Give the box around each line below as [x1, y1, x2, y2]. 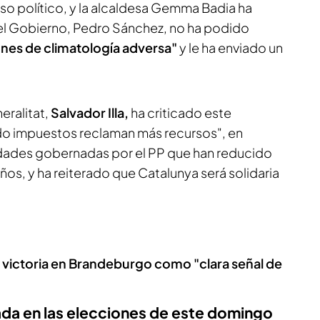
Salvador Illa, [51, 104, 129, 121]
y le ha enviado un [179, 39, 283, 56]
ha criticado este [129, 104, 231, 121]
